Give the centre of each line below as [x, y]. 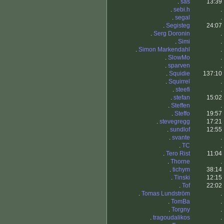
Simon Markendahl [164, 50]
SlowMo [179, 58]
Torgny [181, 210]
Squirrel [179, 82]
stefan [182, 98]
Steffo [182, 114]
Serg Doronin [172, 34]
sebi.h [182, 10]
